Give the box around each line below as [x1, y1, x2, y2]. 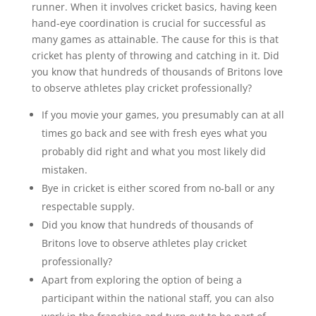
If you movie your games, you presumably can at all [41, 108, 284, 122]
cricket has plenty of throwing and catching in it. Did [31, 49, 279, 63]
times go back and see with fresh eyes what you [41, 126, 267, 140]
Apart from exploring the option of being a [41, 273, 242, 287]
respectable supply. [41, 200, 135, 214]
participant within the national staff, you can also [41, 291, 274, 305]
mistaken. [41, 163, 87, 177]
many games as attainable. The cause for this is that [31, 32, 279, 47]
